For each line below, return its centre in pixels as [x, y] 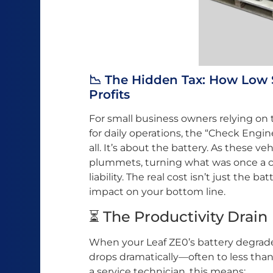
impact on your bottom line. [157, 192]
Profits [109, 95]
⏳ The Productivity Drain [178, 216]
